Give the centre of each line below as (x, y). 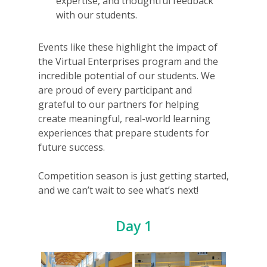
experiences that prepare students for (124, 133)
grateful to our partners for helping (119, 104)
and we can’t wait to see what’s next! (118, 190)
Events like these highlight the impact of (128, 47)
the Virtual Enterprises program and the (128, 61)
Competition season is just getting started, (133, 176)
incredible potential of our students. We (127, 76)
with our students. (97, 15)
